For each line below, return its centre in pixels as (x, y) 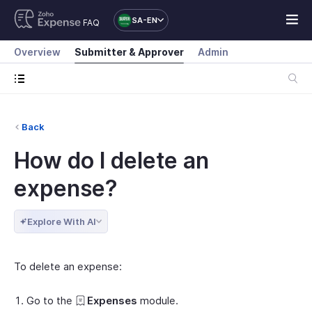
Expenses (112, 301)
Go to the (51, 301)
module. (158, 301)
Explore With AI (62, 221)
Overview (37, 52)
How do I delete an (111, 161)
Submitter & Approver (129, 52)
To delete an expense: (68, 266)
